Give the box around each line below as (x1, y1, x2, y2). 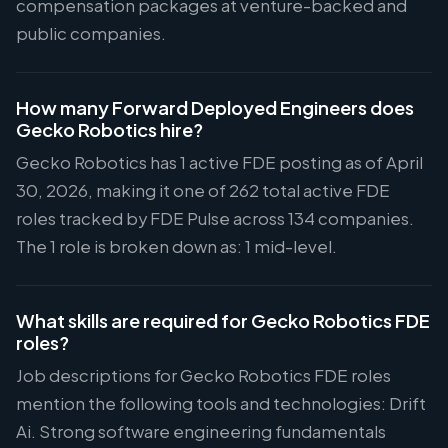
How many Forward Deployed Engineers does (16, 96, 414, 119)
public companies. (16, 23, 166, 44)
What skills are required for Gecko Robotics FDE (16, 309, 430, 332)
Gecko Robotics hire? (16, 118, 203, 141)
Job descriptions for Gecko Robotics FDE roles (16, 365, 391, 386)
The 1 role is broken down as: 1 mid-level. (16, 236, 337, 257)
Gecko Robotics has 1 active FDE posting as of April (16, 152, 423, 173)
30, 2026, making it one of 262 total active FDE (16, 180, 390, 201)
